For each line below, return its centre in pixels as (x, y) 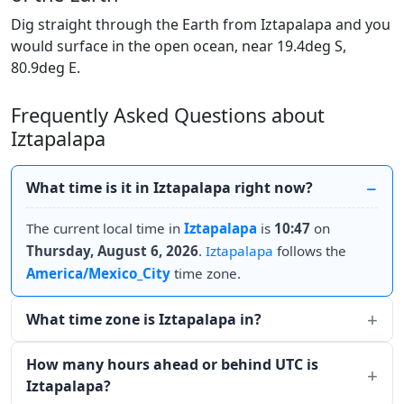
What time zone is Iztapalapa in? (144, 319)
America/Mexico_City (98, 273)
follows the (310, 251)
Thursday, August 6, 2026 (112, 251)
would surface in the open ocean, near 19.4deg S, (179, 46)
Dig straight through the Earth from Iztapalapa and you (201, 24)
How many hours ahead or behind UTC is (172, 364)
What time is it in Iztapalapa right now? (170, 188)
